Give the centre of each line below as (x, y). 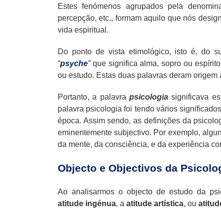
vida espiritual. (83, 30)
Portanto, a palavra (93, 97)
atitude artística (155, 203)
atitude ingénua (87, 203)
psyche (74, 63)
